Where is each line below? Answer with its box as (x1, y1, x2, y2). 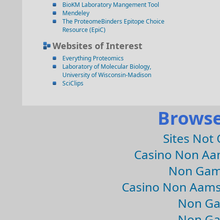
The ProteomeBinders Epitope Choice (62, 17, 165, 26)
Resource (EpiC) (62, 26, 106, 34)
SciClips (62, 79, 83, 87)
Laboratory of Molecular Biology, (62, 62, 151, 71)
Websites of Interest (53, 40, 142, 52)
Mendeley (62, 9, 89, 17)
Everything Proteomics (62, 54, 124, 62)
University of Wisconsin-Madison (62, 71, 151, 79)
